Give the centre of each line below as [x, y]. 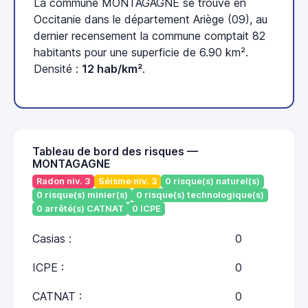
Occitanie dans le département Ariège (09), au [151, 20]
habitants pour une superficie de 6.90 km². [141, 53]
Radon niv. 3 [63, 181]
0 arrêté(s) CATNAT [80, 208]
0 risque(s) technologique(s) [200, 195]
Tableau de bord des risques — [115, 152]
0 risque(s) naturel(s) [212, 181]
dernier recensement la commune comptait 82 [150, 36]
